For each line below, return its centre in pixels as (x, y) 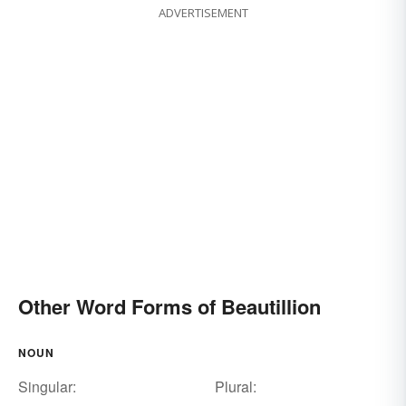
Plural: (235, 387)
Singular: (47, 387)
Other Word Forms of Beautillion (169, 307)
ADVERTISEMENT (203, 13)
